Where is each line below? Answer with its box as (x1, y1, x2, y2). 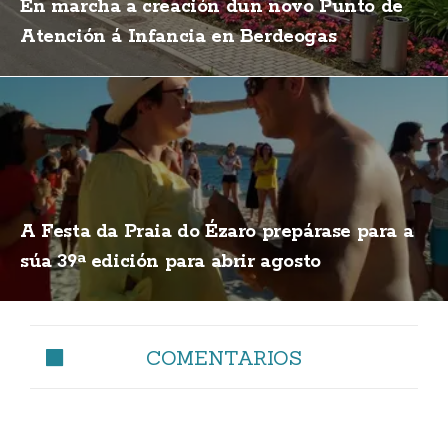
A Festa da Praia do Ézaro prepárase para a (20, 219, 414, 244)
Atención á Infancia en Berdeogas (20, 24, 337, 49)
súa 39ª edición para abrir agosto (20, 249, 321, 274)
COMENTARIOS (146, 344, 302, 370)
